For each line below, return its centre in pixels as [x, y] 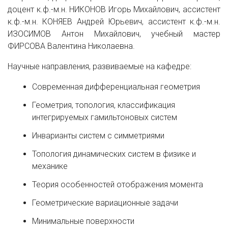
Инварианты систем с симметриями [99, 136]
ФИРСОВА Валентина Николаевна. [71, 46]
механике [51, 166]
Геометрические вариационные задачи [106, 203]
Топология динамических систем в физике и [114, 154]
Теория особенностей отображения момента [119, 184]
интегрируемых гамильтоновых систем [106, 117]
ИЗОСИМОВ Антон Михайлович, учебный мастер [114, 34]
